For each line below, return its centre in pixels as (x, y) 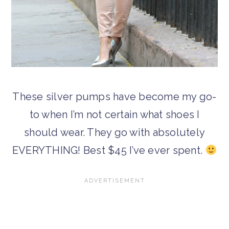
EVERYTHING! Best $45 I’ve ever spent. (109, 150)
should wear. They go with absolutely (114, 132)
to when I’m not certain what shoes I (114, 114)
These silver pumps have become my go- (114, 96)
